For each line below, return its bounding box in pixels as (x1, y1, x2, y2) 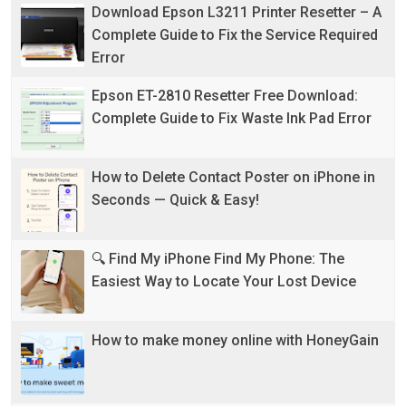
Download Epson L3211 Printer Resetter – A (92, 4, 382, 22)
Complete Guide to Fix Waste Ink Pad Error (92, 110, 372, 128)
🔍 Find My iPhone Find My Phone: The (92, 250, 344, 268)
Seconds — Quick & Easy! (92, 191, 259, 209)
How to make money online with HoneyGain (92, 332, 379, 350)
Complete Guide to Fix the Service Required (92, 26, 378, 44)
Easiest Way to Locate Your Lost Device (92, 273, 356, 291)
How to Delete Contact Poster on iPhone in (92, 169, 375, 187)
